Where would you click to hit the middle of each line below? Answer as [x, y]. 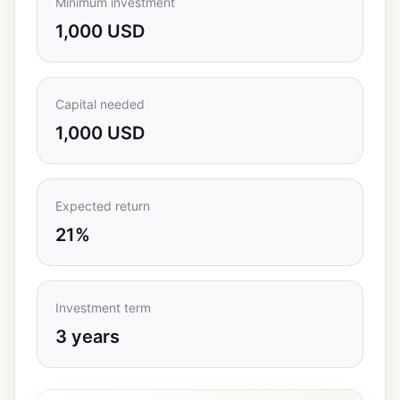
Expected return [103, 206]
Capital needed [100, 104]
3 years [87, 337]
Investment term [103, 308]
